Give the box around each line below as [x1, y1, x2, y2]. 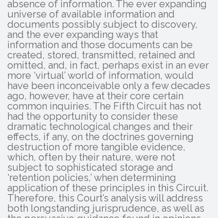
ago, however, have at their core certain [7, 90, 183, 102]
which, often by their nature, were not [7, 151, 175, 163]
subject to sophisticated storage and [7, 161, 173, 173]
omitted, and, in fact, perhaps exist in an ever [7, 59, 209, 71]
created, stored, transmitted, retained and [7, 49, 195, 61]
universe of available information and [7, 8, 175, 20]
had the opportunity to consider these [7, 110, 178, 122]
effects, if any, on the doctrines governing [7, 130, 194, 143]
